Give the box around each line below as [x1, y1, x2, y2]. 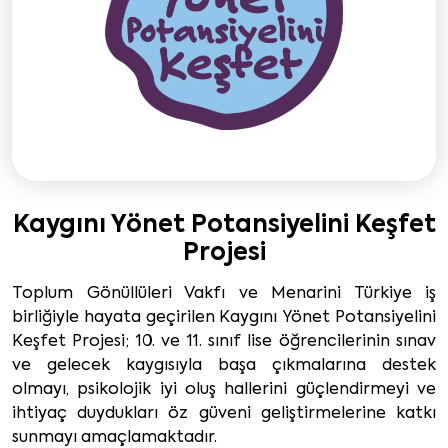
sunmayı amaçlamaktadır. [12, 429, 217, 446]
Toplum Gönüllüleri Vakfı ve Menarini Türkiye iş [12, 285, 436, 302]
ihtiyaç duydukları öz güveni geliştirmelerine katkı [12, 405, 436, 422]
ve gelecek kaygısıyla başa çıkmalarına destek [12, 357, 436, 374]
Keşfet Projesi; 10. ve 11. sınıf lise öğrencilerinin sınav [12, 333, 436, 350]
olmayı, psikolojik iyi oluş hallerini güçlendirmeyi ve [12, 381, 436, 398]
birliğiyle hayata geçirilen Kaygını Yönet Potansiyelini [12, 309, 436, 326]
